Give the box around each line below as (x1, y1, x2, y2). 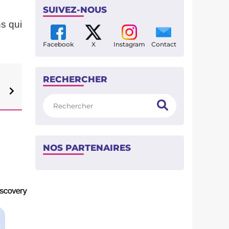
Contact (151, 40, 176, 48)
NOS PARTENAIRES (43, 143, 131, 153)
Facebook (43, 40, 74, 48)
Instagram (113, 40, 145, 48)
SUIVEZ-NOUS (43, 5, 107, 15)
